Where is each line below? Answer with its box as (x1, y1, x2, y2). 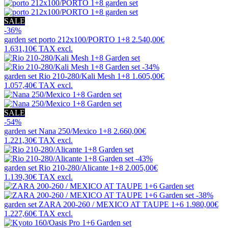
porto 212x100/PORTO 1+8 (39, 35, 130, 44)
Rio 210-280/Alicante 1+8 (39, 163, 123, 173)
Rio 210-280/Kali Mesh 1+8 (39, 72, 130, 81)
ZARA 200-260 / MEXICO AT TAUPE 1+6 (39, 200, 184, 209)
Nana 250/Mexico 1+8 (39, 127, 111, 136)
